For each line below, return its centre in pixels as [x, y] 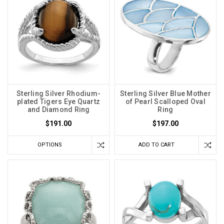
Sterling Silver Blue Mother [165, 93]
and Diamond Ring [58, 109]
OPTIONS [50, 144]
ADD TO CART [157, 144]
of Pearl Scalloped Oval [165, 101]
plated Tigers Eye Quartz [58, 101]
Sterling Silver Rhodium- [58, 93]
